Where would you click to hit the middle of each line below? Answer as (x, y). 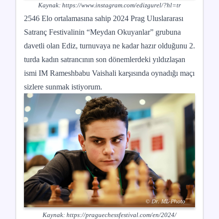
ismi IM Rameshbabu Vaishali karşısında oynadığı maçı (109, 73)
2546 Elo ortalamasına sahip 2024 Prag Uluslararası (104, 18)
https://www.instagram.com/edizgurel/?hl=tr (121, 5)
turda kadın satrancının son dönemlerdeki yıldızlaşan (105, 59)
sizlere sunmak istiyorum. (63, 87)
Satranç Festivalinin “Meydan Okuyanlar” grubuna (102, 32)
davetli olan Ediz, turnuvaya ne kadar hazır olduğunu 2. (109, 46)
